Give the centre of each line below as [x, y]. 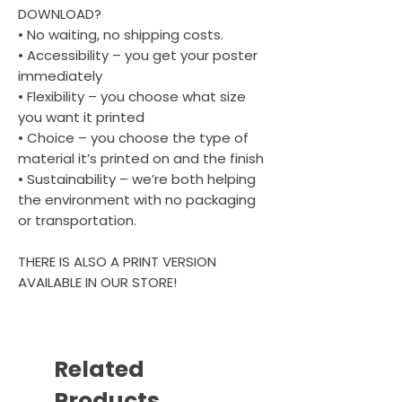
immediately [60, 76]
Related [99, 369]
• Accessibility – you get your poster [138, 55]
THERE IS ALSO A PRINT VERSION [117, 262]
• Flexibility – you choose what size [132, 96]
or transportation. [77, 220]
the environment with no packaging [137, 200]
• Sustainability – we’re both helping [137, 179]
